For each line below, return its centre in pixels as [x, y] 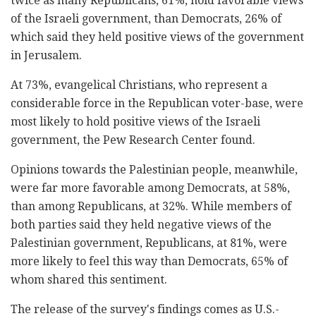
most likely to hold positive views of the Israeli [135, 122]
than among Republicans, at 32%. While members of [151, 207]
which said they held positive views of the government [157, 37]
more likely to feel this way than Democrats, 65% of [149, 262]
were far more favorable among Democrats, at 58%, [150, 188]
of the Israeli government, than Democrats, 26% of [146, 19]
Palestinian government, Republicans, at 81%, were [149, 243]
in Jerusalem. [46, 56]
